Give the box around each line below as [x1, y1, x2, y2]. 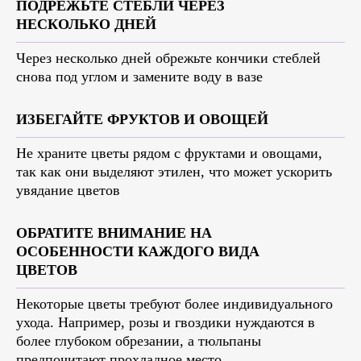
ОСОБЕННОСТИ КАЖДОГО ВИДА [16, 243, 259, 260]
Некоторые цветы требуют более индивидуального [16, 296, 333, 313]
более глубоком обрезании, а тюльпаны [16, 333, 261, 350]
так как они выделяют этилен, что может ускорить [16, 164, 332, 180]
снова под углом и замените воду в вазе [16, 68, 263, 85]
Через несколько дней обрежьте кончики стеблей [16, 50, 321, 67]
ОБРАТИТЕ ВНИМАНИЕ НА [16, 225, 212, 242]
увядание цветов [16, 182, 120, 199]
